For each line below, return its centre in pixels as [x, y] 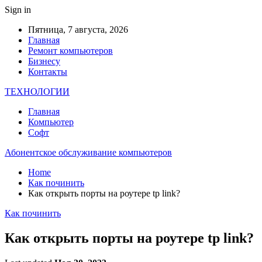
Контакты [48, 72]
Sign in [18, 10]
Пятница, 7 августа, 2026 [78, 30]
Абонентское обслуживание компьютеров [88, 152]
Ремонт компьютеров [70, 51]
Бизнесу [44, 61]
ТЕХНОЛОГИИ [37, 92]
